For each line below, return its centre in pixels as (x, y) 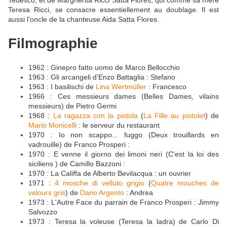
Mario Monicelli (52, 125)
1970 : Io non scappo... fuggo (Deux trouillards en (124, 135)
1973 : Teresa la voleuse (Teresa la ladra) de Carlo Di (124, 222)
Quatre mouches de (185, 183)
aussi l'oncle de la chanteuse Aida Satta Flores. (85, 19)
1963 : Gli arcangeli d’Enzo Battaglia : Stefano (102, 77)
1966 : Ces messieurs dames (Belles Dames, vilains (124, 97)
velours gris (47, 193)
